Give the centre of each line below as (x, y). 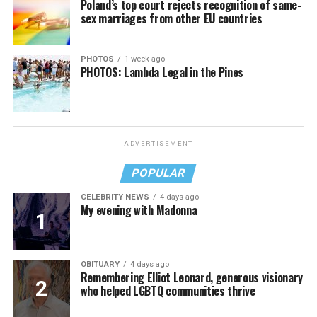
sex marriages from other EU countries (171, 18)
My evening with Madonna (139, 210)
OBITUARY (100, 264)
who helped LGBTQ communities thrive (168, 290)
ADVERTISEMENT (158, 143)
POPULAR (159, 173)
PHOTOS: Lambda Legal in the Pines (162, 72)
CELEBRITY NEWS (115, 197)
